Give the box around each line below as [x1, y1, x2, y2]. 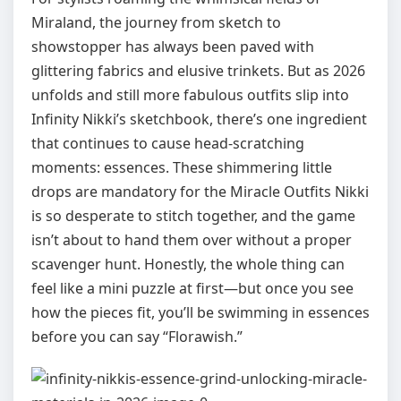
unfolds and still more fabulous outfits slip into [31, 85, 349, 105]
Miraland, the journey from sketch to [31, 13, 281, 32]
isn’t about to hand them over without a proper [31, 230, 352, 250]
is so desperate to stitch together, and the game [31, 206, 355, 226]
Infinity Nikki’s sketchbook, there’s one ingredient [31, 109, 367, 129]
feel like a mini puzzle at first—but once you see [31, 278, 354, 298]
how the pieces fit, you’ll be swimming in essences [31, 303, 370, 322]
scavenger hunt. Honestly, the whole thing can [31, 254, 345, 274]
